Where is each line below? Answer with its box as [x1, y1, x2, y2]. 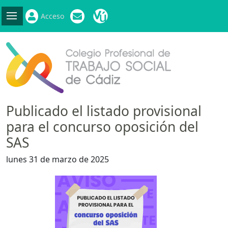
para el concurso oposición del [6, 118, 198, 136]
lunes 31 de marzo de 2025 [6, 154, 109, 165]
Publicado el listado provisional [6, 102, 202, 120]
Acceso [40, 11, 64, 21]
